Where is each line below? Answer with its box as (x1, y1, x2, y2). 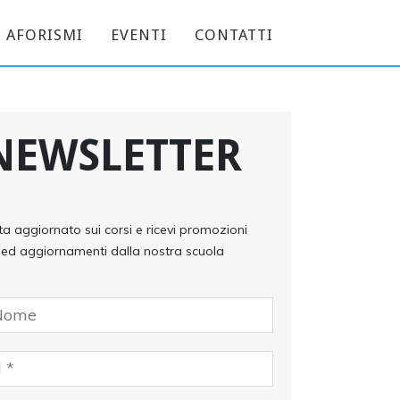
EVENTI (111, 26, 167, 44)
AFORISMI (6, 26, 83, 44)
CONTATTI (195, 26, 273, 44)
